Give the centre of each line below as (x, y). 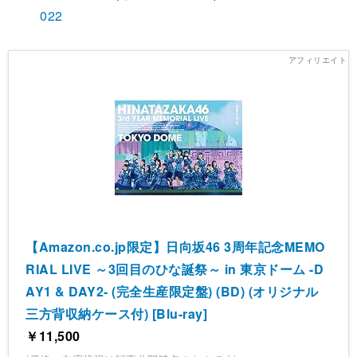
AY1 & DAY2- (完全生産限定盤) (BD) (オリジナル (172, 291)
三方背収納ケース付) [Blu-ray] (117, 313)
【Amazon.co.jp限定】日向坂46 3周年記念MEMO (175, 246)
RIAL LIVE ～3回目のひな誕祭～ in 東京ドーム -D (175, 269)
